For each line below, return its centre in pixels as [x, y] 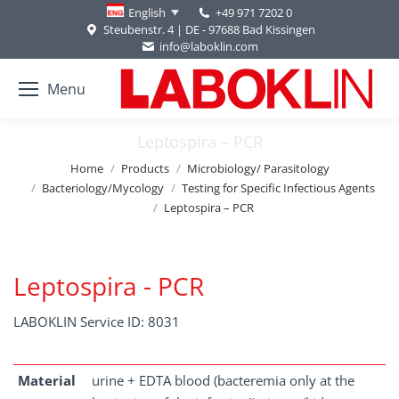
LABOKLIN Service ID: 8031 [97, 322]
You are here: [54, 162]
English [147, 12]
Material [47, 380]
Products [145, 168]
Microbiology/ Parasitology [258, 168]
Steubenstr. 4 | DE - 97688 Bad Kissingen [209, 29]
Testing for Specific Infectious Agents [278, 188]
